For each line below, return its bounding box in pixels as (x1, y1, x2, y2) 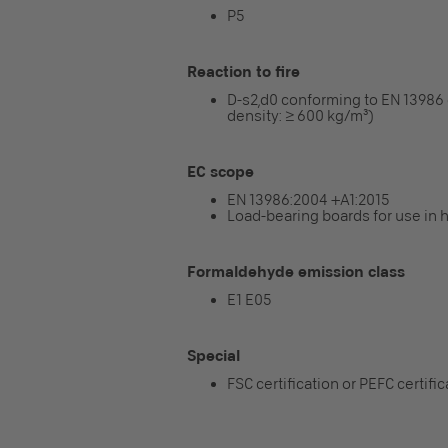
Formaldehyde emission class (187, 263, 405, 280)
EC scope (187, 163, 254, 180)
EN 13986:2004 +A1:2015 (227, 191, 390, 209)
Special (187, 347, 240, 364)
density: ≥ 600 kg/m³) (227, 107, 374, 125)
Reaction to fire (187, 63, 300, 80)
